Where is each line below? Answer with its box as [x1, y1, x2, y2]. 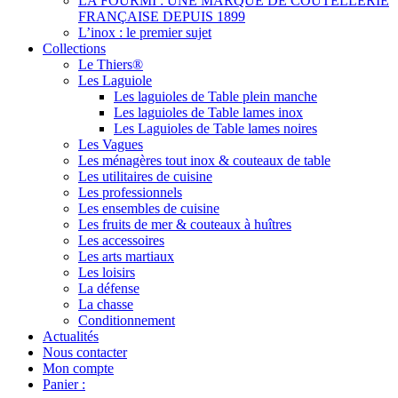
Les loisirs [78, 265, 135, 280]
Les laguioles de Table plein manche [114, 89, 317, 104]
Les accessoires [78, 233, 164, 248]
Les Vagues [78, 137, 143, 152]
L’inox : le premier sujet [78, 25, 211, 40]
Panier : [43, 377, 85, 392]
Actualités [43, 329, 99, 344]
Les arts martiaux [78, 249, 174, 264]
